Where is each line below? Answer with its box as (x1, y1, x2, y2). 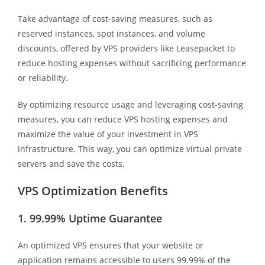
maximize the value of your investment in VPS (17, 128, 198, 140)
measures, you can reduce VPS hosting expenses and (17, 113, 228, 125)
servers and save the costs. (17, 157, 125, 169)
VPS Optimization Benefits (17, 182, 168, 199)
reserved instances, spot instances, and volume (17, 27, 205, 39)
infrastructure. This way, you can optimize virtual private (17, 143, 242, 154)
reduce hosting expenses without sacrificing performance (17, 57, 246, 69)
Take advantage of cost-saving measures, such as (17, 12, 212, 24)
